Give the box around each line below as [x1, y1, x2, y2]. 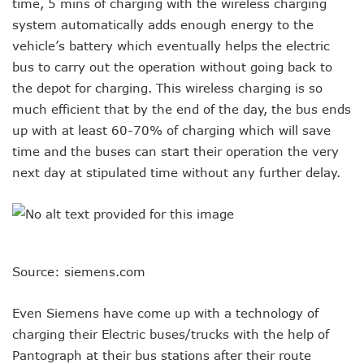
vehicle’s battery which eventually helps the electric [12, 38, 330, 54]
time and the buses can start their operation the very [12, 144, 339, 159]
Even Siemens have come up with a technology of [12, 305, 318, 321]
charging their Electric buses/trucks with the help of [12, 327, 329, 342]
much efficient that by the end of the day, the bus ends [12, 102, 351, 117]
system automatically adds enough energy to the [12, 17, 314, 32]
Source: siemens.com [12, 264, 145, 279]
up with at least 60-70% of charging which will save [12, 123, 331, 138]
